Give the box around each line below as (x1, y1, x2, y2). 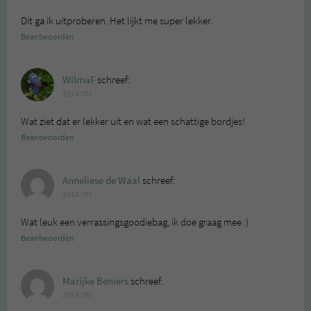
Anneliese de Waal (62, 174, 140, 188)
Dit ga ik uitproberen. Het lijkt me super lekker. (21, 14, 212, 28)
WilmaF (62, 73, 95, 87)
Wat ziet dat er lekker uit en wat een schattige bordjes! (21, 115, 245, 129)
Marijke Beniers (62, 274, 128, 289)
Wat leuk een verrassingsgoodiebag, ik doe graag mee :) (21, 215, 249, 230)
